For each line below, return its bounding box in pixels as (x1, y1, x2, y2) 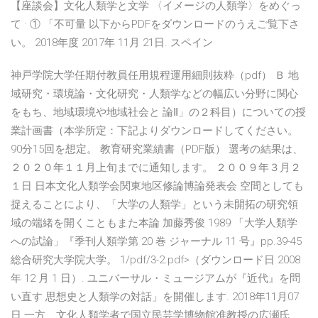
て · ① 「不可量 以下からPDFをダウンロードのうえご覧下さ (11, 18, 300, 31)
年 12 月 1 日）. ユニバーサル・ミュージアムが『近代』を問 (11, 272, 300, 285)
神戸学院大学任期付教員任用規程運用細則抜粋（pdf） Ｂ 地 (11, 69, 299, 82)
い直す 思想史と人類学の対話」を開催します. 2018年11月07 (11, 290, 299, 304)
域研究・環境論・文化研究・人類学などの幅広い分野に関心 (11, 87, 298, 101)
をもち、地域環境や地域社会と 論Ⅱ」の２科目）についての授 (11, 106, 306, 119)
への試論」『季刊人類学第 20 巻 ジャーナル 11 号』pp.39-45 (11, 235, 302, 248)
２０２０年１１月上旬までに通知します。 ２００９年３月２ (11, 161, 301, 175)
